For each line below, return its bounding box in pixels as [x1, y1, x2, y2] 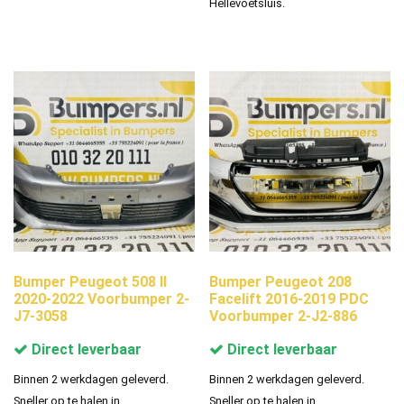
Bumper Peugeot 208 [209, 273, 353, 291]
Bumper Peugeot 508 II [14, 273, 167, 291]
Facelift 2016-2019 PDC [209, 290, 370, 308]
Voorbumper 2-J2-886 [209, 308, 358, 326]
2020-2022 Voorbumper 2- [14, 290, 189, 308]
